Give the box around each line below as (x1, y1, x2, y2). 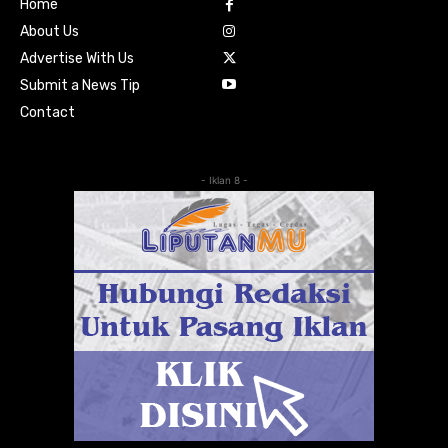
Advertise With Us (20, 49, 134, 67)
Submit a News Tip (20, 76, 140, 94)
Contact (20, 103, 75, 121)
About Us (20, 22, 79, 40)
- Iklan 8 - (200, 173, 248, 186)
